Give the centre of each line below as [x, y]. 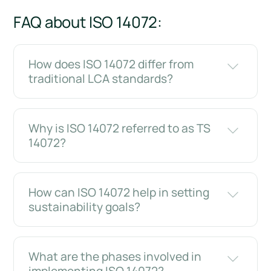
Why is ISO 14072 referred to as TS [120, 129]
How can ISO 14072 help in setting [119, 193]
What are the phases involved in [115, 257]
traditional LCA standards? [101, 79]
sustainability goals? [85, 207]
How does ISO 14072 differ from [111, 64]
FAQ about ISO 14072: [88, 22]
